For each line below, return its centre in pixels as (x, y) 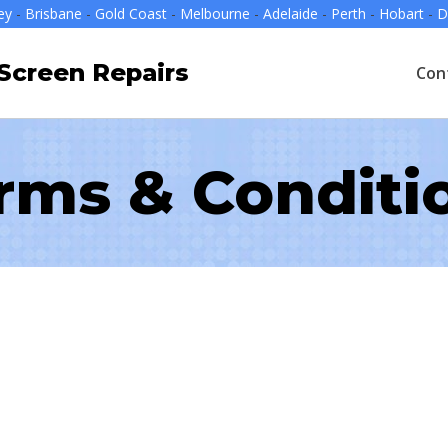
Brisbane (53, 13)
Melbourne (214, 13)
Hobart (403, 13)
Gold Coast (130, 13)
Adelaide (290, 13)
